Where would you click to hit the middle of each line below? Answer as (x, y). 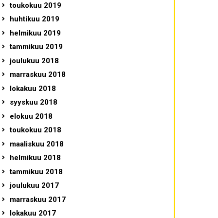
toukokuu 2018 (35, 130)
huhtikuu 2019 (34, 19)
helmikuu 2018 (35, 158)
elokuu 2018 (31, 116)
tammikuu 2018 (36, 172)
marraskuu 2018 (37, 75)
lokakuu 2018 (33, 88)
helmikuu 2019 (35, 33)
